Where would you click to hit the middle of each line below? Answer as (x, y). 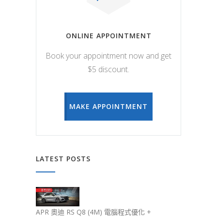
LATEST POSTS (63, 159)
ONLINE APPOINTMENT (108, 36)
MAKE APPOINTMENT (108, 107)
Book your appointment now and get (108, 56)
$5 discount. (108, 70)
